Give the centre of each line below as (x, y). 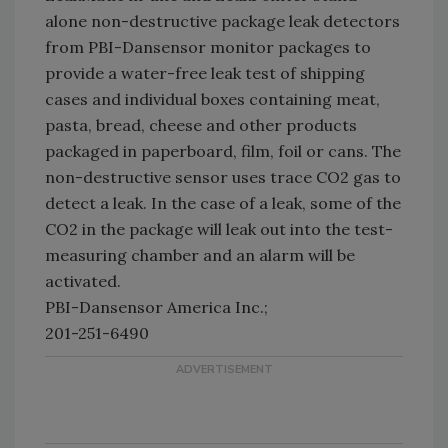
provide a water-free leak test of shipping (205, 73)
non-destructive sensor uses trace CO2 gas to (223, 177)
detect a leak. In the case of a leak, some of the (223, 203)
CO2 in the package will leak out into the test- (219, 229)
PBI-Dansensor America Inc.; (156, 307)
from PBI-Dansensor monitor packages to (208, 47)
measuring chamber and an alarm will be (200, 255)
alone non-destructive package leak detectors (222, 21)
